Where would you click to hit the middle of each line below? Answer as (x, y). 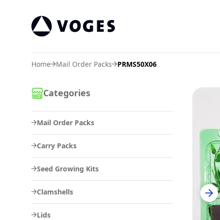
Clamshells (55, 192)
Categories (67, 93)
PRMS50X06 (137, 64)
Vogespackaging (62, 42)
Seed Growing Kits (68, 168)
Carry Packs (57, 145)
